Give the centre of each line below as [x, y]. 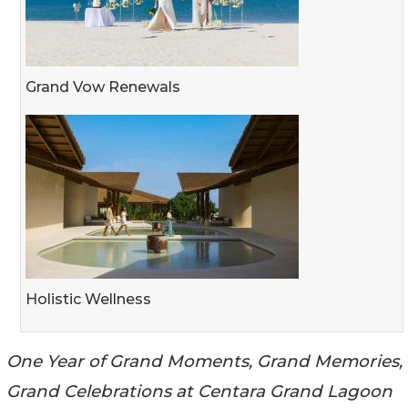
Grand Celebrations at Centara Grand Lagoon [199, 391]
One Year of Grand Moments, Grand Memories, [204, 361]
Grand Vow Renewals [103, 87]
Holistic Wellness [88, 299]
